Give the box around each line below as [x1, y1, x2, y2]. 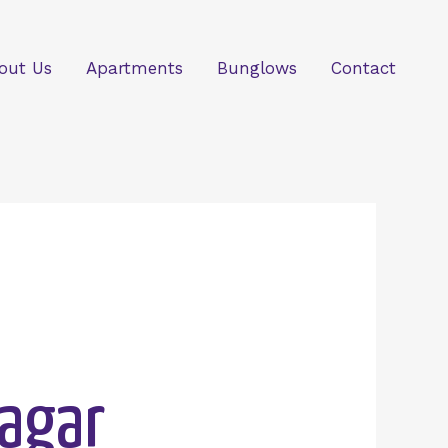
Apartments [86, 57, 183, 78]
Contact [331, 57, 396, 78]
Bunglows [217, 57, 297, 78]
